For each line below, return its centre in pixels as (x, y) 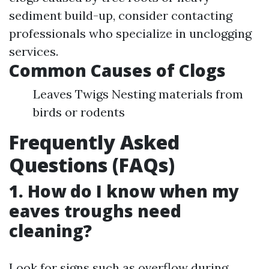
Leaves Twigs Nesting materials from (138, 94)
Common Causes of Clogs (117, 70)
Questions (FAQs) (92, 165)
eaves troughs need (95, 211)
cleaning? (50, 231)
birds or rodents (79, 112)
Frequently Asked (94, 142)
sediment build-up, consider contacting (121, 15)
